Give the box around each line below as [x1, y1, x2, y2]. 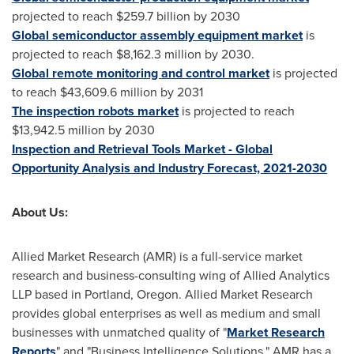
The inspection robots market [12, 102, 179, 120]
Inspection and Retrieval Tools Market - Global [12, 140, 273, 158]
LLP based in [12, 285, 85, 303]
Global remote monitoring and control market [12, 64, 269, 82]
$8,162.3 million [116, 45, 201, 63]
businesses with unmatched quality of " [12, 323, 227, 341]
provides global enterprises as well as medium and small [12, 304, 321, 322]
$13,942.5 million [12, 121, 105, 139]
